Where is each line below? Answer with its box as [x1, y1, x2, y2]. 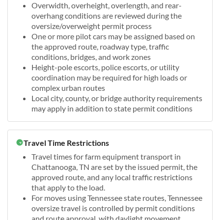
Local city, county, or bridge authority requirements [31, 93, 202, 103]
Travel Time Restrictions [24, 137, 109, 147]
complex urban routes [31, 82, 105, 92]
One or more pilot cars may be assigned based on [31, 31, 195, 41]
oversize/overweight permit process [31, 21, 152, 30]
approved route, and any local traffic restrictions [31, 172, 192, 182]
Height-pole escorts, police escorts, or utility [31, 62, 179, 72]
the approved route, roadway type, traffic [31, 41, 169, 51]
